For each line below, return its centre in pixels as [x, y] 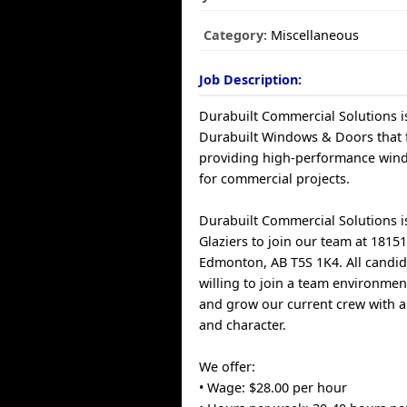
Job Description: [251, 79]
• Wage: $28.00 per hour [273, 387]
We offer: [228, 367]
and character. [243, 325]
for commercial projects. [275, 179]
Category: [236, 35]
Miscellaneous [313, 35]
